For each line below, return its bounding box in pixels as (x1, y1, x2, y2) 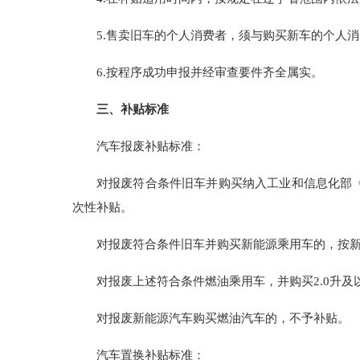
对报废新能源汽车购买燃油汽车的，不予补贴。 (96, 312, 350, 325)
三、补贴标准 (96, 103, 169, 116)
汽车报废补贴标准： (96, 140, 205, 153)
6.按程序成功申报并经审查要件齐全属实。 (96, 66, 323, 79)
